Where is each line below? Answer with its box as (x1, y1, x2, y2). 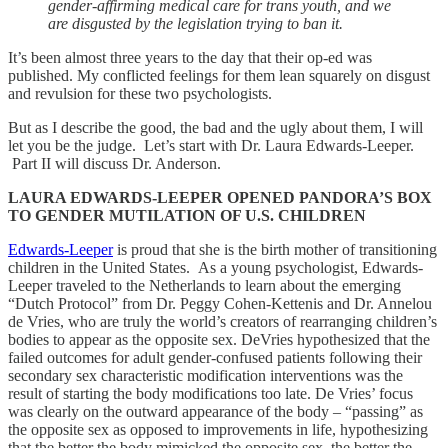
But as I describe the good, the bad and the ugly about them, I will (8, 118, 423, 136)
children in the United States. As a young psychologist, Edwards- (8, 258, 423, 276)
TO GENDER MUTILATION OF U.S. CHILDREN (8, 206, 366, 224)
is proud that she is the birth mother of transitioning (113, 240, 437, 258)
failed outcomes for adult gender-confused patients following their (8, 348, 422, 366)
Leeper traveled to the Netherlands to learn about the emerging (8, 276, 401, 294)
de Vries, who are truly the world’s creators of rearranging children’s (8, 312, 437, 330)
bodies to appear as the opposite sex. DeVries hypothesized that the (8, 330, 430, 348)
